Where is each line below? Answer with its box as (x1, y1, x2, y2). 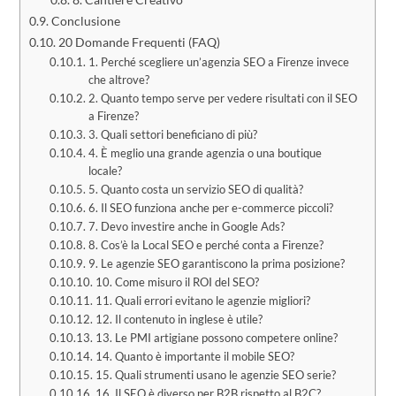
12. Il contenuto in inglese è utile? (95, 312, 263, 327)
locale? (88, 164, 122, 179)
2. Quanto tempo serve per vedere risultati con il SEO (88, 91, 357, 106)
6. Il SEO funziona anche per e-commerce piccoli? (88, 201, 333, 216)
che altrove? (88, 72, 149, 88)
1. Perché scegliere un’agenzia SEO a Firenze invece (88, 55, 349, 70)
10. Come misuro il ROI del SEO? (95, 275, 259, 290)
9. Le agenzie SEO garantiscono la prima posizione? (88, 256, 345, 271)
